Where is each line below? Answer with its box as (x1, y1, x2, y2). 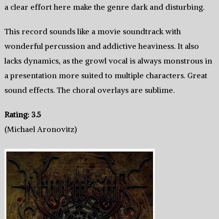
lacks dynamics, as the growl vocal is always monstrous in (4, 56, 212, 66)
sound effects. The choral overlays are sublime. (4, 85, 175, 95)
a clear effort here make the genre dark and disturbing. (4, 2, 204, 12)
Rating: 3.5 (4, 109, 41, 120)
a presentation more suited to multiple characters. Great (4, 70, 207, 81)
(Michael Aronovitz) (4, 124, 77, 134)
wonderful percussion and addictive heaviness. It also (4, 41, 199, 51)
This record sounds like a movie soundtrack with (4, 26, 181, 37)
